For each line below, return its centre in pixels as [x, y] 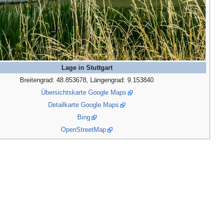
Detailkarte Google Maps [83, 105]
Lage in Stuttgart [87, 67]
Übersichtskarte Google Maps [83, 92]
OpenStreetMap [83, 129]
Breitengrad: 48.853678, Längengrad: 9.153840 [87, 80]
